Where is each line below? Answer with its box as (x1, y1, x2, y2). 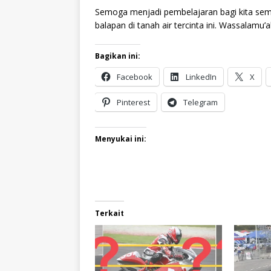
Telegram (183, 96, 218, 108)
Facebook (117, 71, 152, 82)
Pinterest (117, 96, 150, 108)
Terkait (95, 207, 124, 218)
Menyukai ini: (95, 133, 146, 144)
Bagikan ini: (95, 50, 140, 61)
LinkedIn (186, 71, 217, 82)
